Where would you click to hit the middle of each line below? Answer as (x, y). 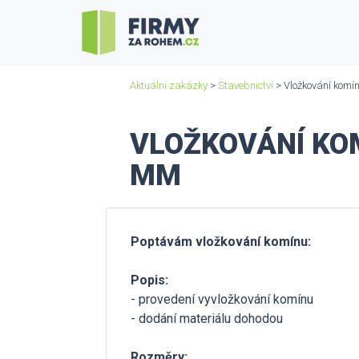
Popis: (149, 280)
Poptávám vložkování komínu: (221, 242)
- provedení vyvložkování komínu (222, 299)
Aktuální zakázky (169, 85)
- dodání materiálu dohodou (207, 319)
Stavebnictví (246, 85)
